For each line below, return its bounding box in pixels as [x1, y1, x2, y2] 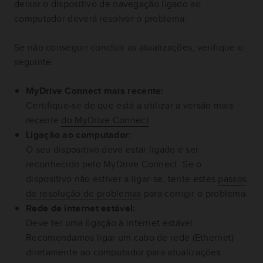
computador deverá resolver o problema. [14, 12, 187, 26]
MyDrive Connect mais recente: [26, 84, 164, 98]
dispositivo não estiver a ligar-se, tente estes [26, 172, 218, 186]
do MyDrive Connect [61, 113, 149, 127]
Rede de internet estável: [26, 201, 136, 215]
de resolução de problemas [26, 187, 141, 201]
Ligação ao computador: [26, 128, 131, 142]
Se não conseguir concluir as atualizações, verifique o [14, 41, 244, 55]
